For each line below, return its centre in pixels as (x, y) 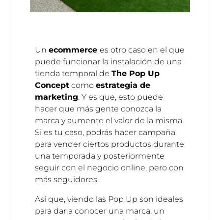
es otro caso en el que (142, 50)
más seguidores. (67, 180)
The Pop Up (135, 74)
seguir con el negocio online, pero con (109, 168)
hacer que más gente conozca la (98, 109)
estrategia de (123, 85)
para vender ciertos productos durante (109, 144)
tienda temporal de (73, 74)
